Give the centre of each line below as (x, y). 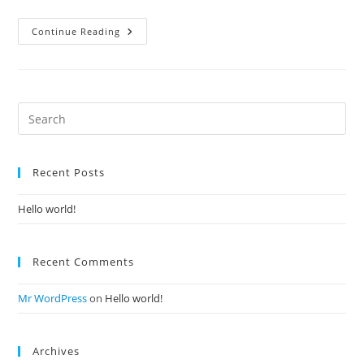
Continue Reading (76, 31)
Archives (56, 351)
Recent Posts (69, 172)
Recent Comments (84, 262)
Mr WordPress (53, 298)
